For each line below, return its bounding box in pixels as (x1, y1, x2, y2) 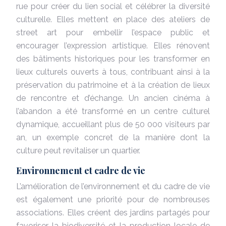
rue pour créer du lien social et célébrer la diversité (16, 1, 210, 11)
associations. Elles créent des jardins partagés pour (16, 207, 210, 217)
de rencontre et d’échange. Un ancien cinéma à (16, 93, 210, 103)
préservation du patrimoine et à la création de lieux (16, 80, 210, 90)
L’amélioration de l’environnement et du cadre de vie (16, 181, 210, 191)
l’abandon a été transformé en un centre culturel (16, 106, 210, 116)
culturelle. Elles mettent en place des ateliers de (16, 14, 210, 24)
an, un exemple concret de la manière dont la (16, 132, 210, 142)
